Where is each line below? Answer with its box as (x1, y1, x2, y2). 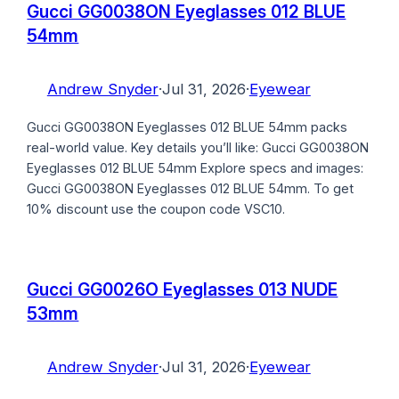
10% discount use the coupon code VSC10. (27, 200, 286, 216)
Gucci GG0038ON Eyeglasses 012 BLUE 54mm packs (27, 118, 348, 134)
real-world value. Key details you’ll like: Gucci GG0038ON (27, 139, 370, 155)
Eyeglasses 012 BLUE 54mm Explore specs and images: (27, 159, 364, 175)
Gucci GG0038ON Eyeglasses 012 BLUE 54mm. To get (27, 180, 354, 196)
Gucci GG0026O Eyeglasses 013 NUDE (27, 279, 338, 301)
